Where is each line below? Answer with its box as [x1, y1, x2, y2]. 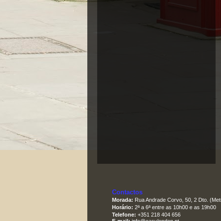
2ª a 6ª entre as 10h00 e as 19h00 [133, 204, 216, 211]
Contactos [112, 188, 143, 196]
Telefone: [112, 212, 136, 218]
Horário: [112, 204, 133, 211]
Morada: [112, 197, 133, 203]
